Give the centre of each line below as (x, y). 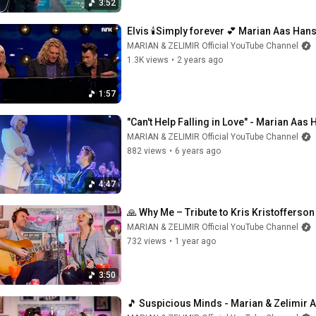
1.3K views (148, 60)
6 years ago (198, 151)
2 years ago (200, 60)
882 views (147, 151)
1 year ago (195, 241)
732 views (147, 241)
